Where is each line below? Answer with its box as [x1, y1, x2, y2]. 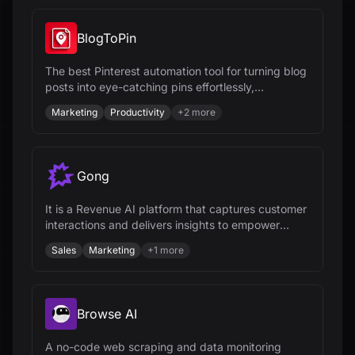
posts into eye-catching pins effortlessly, [45, 80, 254, 94]
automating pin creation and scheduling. [45, 96, 254, 109]
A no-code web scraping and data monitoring [45, 340, 281, 353]
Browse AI [77, 306, 137, 322]
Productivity [110, 106, 165, 118]
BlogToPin [77, 30, 136, 46]
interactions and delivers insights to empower [45, 218, 280, 231]
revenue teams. [45, 234, 125, 247]
